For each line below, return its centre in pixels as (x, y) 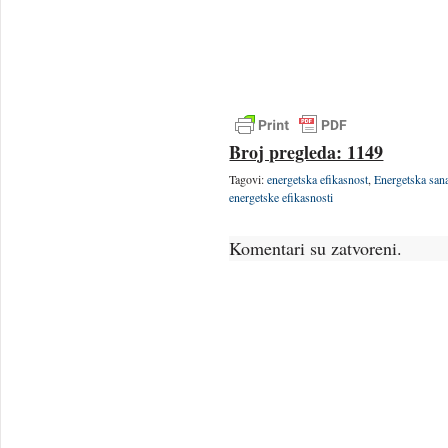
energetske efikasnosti (281, 197)
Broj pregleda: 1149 (306, 152)
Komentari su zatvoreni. (316, 248)
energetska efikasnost (318, 179)
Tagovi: (248, 179)
